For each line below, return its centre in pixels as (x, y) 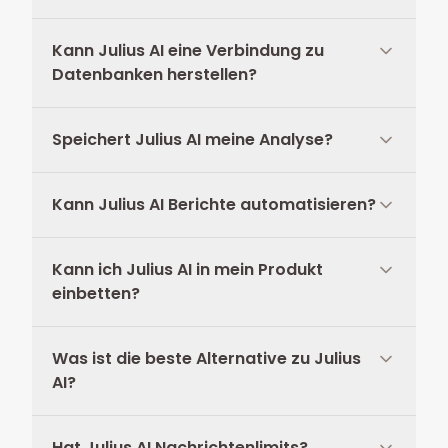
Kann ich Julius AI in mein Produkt (187, 269)
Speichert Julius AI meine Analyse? (192, 139)
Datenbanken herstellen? (154, 74)
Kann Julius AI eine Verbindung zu (188, 50)
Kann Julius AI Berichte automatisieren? (214, 204)
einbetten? (96, 293)
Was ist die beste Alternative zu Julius (206, 358)
